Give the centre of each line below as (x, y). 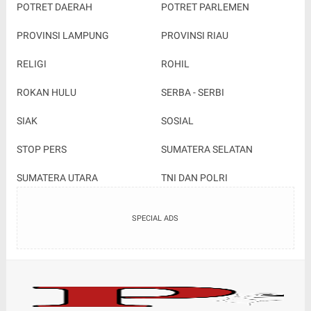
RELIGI (31, 64)
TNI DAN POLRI (194, 177)
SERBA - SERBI (192, 92)
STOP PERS (41, 149)
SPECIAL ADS (155, 218)
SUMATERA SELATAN (207, 149)
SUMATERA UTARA (57, 177)
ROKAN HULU (46, 92)
